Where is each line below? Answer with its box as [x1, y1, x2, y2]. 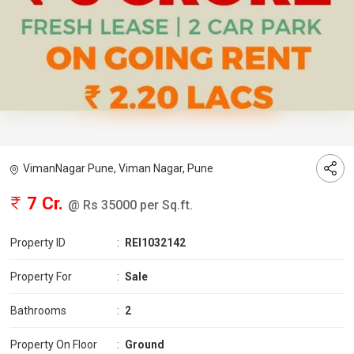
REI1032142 [125, 236, 186, 250]
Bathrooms [10, 304, 66, 318]
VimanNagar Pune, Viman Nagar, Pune [23, 162, 213, 175]
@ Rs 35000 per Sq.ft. [68, 198, 193, 213]
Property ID [10, 236, 66, 250]
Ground [125, 338, 164, 352]
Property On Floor [10, 338, 97, 352]
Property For [10, 270, 72, 284]
